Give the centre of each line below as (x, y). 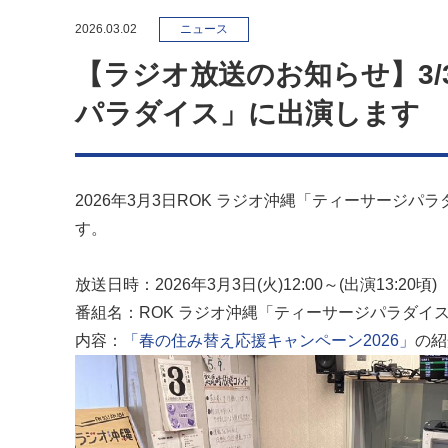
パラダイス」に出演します (247, 113)
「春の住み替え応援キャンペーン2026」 (269, 340)
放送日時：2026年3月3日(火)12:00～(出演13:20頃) (256, 284)
